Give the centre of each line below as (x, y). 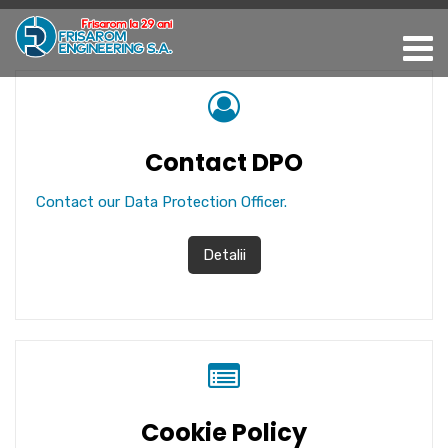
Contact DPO (224, 162)
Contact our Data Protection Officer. (161, 202)
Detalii (224, 255)
